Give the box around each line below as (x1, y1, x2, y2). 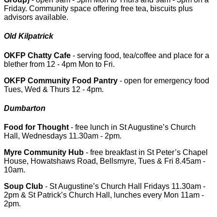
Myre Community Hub (4, 148, 84, 157)
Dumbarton (4, 104, 46, 112)
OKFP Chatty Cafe (4, 51, 71, 60)
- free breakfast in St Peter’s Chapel (84, 148, 208, 157)
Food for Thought (4, 123, 69, 132)
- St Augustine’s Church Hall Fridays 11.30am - (45, 182, 205, 191)
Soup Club (4, 182, 45, 191)
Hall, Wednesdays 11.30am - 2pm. (4, 132, 122, 140)
